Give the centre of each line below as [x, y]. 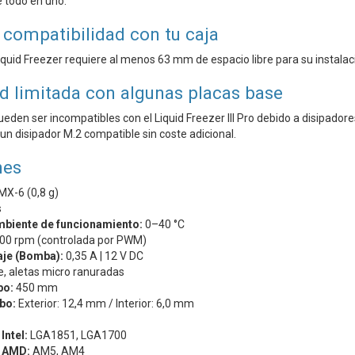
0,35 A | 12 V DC [103, 256]
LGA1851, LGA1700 [77, 336]
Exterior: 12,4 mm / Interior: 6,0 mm [105, 304]
